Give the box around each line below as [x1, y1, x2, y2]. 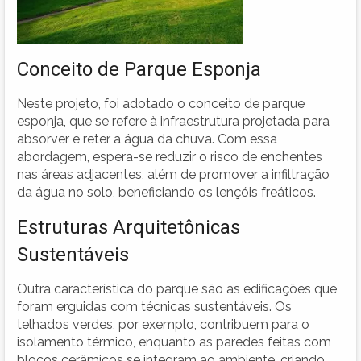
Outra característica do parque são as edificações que [17, 280, 337, 297]
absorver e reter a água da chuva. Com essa [17, 131, 277, 147]
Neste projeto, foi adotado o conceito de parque [17, 95, 305, 111]
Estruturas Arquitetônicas [17, 215, 240, 239]
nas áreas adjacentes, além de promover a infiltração [17, 166, 330, 182]
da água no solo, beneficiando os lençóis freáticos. [17, 184, 316, 200]
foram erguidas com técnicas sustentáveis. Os [17, 298, 292, 314]
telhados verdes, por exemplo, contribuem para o [17, 316, 309, 332]
